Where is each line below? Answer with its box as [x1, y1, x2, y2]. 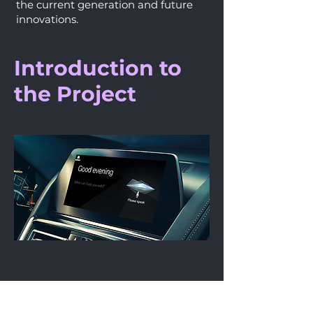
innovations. [16, 13, 78, 26]
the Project [14, 81, 136, 107]
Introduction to [14, 55, 182, 81]
